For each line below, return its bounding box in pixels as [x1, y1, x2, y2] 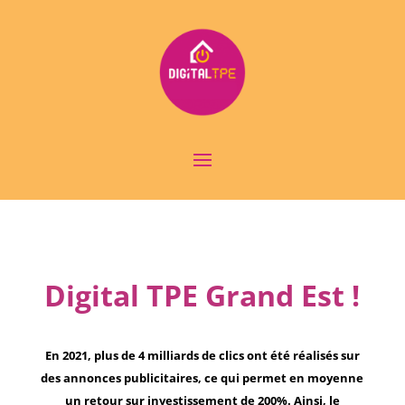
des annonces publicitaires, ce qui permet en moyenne [41, 369, 364, 386]
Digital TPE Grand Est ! [44, 275, 361, 315]
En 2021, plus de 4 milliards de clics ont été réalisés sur [44, 346, 360, 363]
